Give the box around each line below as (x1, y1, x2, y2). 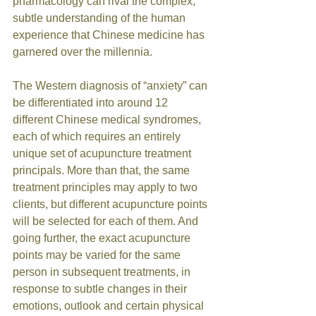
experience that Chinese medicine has (13, 29, 207, 41)
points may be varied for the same (13, 249, 183, 261)
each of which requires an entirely (13, 130, 183, 142)
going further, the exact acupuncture (13, 232, 193, 244)
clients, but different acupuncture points (13, 198, 210, 210)
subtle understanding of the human (13, 12, 188, 24)
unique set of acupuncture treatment (13, 147, 194, 159)
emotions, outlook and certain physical (13, 300, 207, 312)
